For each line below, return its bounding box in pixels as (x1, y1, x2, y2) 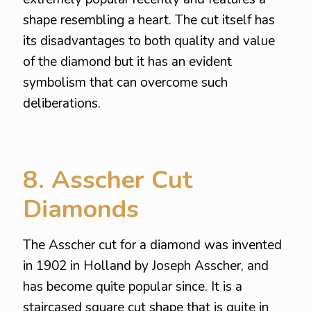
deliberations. (23, 94, 101, 112)
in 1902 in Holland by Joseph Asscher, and (23, 257, 269, 275)
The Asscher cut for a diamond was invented (23, 236, 282, 254)
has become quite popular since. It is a (23, 278, 242, 296)
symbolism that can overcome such (23, 74, 228, 92)
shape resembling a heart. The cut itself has (23, 11, 275, 29)
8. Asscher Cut (23, 163, 192, 197)
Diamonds (23, 192, 139, 226)
